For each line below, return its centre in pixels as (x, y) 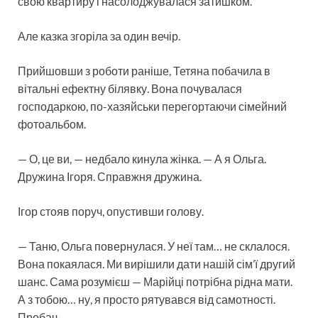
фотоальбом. (52, 124)
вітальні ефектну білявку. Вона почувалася (130, 89)
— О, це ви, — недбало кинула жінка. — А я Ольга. (142, 159)
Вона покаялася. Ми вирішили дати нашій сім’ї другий (157, 264)
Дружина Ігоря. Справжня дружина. (110, 177)
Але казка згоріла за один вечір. (99, 36)
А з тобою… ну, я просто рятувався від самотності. (147, 300)
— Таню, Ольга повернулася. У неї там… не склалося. (154, 246)
